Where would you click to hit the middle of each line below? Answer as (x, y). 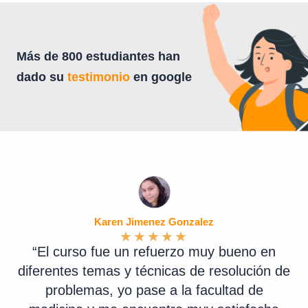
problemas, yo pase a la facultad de (154, 290)
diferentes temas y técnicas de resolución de (154, 271)
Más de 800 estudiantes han (98, 56)
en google (161, 77)
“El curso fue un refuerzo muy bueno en (154, 252)
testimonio (99, 77)
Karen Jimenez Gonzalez (154, 222)
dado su (42, 77)
